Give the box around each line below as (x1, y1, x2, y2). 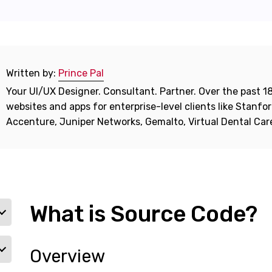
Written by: (6, 67, 58, 79)
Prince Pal (58, 67, 104, 79)
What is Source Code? (29, 200, 257, 228)
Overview (29, 246, 105, 267)
